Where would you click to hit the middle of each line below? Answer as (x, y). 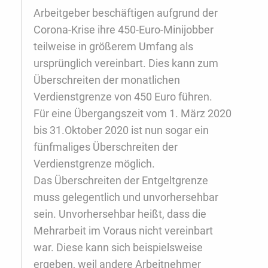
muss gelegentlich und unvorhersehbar (126, 197)
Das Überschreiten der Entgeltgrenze (121, 181)
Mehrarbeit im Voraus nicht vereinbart (123, 231)
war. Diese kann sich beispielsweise (118, 248)
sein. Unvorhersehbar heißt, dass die (120, 214)
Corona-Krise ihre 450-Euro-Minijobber (124, 30)
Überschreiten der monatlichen (107, 80)
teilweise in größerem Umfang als (113, 47)
